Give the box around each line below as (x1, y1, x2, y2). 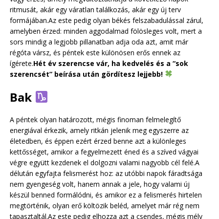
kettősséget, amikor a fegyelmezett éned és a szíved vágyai (10, 147, 198, 156)
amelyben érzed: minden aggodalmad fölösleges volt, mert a (10, 26, 202, 36)
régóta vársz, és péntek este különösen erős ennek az (10, 47, 180, 57)
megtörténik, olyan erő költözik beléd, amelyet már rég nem (10, 200, 199, 210)
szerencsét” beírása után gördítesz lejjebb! (10, 69, 165, 79)
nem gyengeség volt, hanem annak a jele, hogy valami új (10, 179, 190, 189)
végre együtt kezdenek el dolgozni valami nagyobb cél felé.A (10, 157, 199, 167)
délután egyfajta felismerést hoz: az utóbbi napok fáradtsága (10, 168, 202, 178)
